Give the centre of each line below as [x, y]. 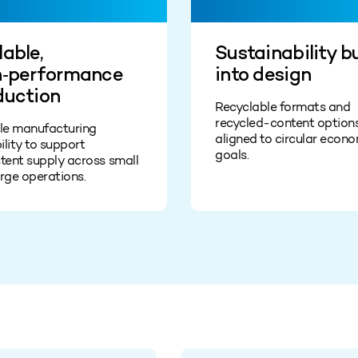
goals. [232, 154]
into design [263, 76]
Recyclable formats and [283, 106]
